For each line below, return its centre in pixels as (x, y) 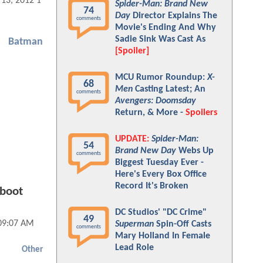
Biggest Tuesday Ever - (159, 163)
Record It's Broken (152, 186)
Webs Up (195, 151)
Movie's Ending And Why (166, 28)
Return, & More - (150, 113)
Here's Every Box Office (161, 174)
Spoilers (201, 113)
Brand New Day (146, 151)
